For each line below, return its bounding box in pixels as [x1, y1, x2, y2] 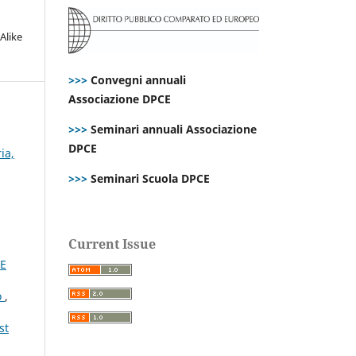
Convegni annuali [91, 72, 186, 87]
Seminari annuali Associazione [87, 121, 257, 137]
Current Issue [68, 234, 156, 253]
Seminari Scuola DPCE [87, 170, 210, 186]
